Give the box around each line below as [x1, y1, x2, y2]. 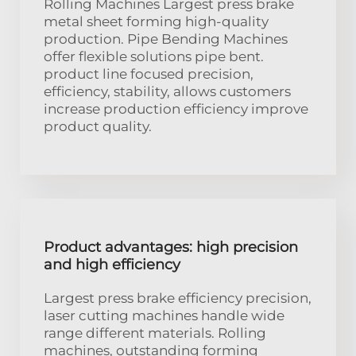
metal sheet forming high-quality [44, 13, 269, 29]
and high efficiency [44, 255, 180, 273]
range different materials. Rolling [44, 324, 266, 341]
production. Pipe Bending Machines [44, 30, 288, 47]
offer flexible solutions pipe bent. [44, 48, 264, 64]
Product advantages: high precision [44, 238, 298, 256]
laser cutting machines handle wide [44, 307, 284, 323]
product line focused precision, [44, 65, 253, 82]
